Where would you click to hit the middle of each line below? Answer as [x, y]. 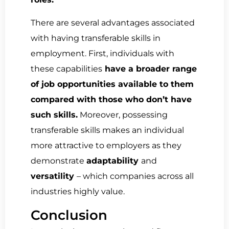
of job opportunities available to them [112, 84]
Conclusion [69, 215]
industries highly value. [78, 191]
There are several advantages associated [113, 22]
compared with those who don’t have [111, 99]
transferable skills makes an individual [107, 130]
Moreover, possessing [123, 114]
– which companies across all [135, 176]
